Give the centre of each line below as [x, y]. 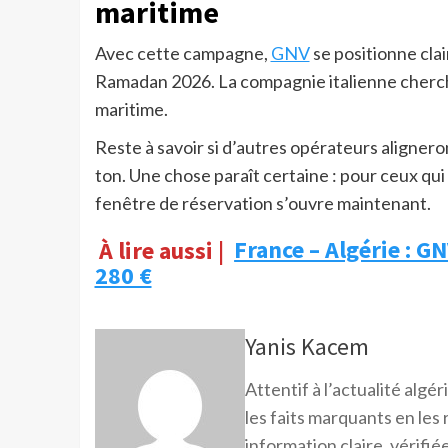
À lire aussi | [162, 250]
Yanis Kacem [306, 347]
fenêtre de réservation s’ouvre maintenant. [262, 203]
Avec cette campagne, [182, 53]
